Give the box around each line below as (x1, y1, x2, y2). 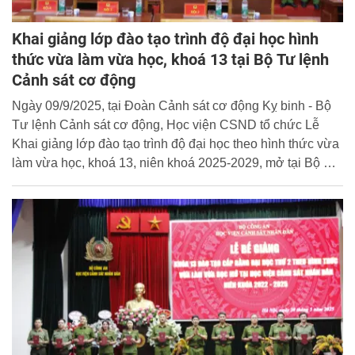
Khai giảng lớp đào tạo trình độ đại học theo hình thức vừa (12, 137, 339, 151)
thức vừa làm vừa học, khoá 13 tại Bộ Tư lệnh (12, 50, 329, 70)
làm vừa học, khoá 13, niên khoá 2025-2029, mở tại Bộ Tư (12, 156, 340, 170)
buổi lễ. (12, 213, 53, 227)
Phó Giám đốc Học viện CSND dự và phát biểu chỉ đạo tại (12, 194, 338, 208)
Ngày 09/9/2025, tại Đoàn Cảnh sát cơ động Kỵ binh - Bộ (12, 99, 331, 113)
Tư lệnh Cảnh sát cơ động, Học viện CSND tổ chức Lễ (12, 118, 319, 132)
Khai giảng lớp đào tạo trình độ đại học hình (12, 29, 319, 49)
